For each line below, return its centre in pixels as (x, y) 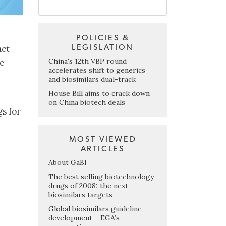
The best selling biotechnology (101, 176)
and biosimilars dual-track (92, 79)
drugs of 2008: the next (88, 185)
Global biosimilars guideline (95, 209)
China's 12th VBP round (88, 61)
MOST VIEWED (103, 139)
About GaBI (68, 162)
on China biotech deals (87, 102)
